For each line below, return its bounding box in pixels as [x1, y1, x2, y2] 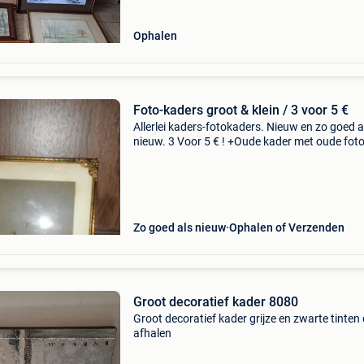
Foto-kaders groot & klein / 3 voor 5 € [132, 102, 349, 118]
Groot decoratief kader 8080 [132, 294, 298, 310]
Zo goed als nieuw [132, 221, 226, 234]
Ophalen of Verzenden [228, 221, 344, 234]
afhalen [132, 327, 171, 340]
